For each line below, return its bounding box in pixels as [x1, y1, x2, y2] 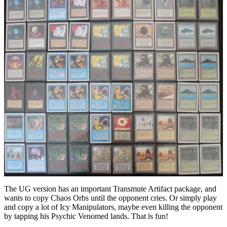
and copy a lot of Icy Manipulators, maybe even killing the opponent [4, 203, 222, 212]
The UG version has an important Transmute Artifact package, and [4, 184, 216, 194]
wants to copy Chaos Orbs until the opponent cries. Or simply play [4, 194, 217, 203]
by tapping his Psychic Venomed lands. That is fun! [4, 212, 168, 221]
